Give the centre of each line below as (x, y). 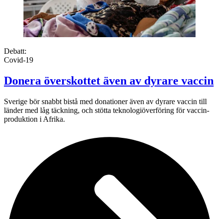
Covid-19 (19, 60)
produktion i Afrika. (34, 119)
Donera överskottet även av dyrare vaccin (109, 80)
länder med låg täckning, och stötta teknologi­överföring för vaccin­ (107, 110)
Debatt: (15, 51)
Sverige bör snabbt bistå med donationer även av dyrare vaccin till (105, 101)
